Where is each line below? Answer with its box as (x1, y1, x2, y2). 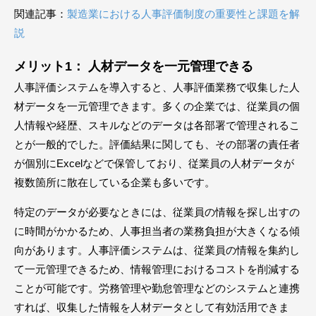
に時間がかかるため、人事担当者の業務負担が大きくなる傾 (14, 225, 300, 237)
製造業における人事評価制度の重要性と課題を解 (67, 8, 300, 20)
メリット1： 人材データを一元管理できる (14, 59, 253, 73)
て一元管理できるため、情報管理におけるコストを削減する (14, 263, 300, 275)
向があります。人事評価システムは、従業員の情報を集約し (14, 244, 300, 256)
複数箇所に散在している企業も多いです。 (14, 176, 215, 188)
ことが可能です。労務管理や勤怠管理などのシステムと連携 (14, 282, 300, 294)
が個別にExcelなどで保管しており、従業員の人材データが (14, 157, 294, 169)
